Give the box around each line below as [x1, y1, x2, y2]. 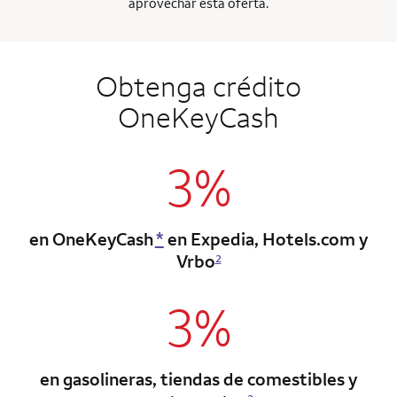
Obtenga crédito [96, 66, 301, 104]
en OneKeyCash [29, 227, 154, 250]
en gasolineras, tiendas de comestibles [40, 367, 345, 390]
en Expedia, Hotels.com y [163, 227, 368, 250]
